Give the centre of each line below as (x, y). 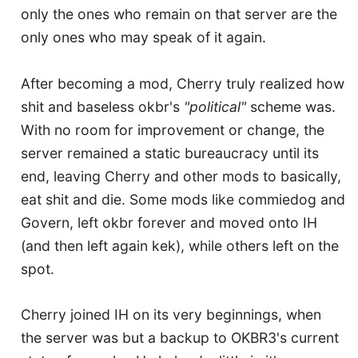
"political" (215, 106)
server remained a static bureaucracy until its (170, 153)
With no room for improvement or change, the (173, 129)
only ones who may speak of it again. (143, 37)
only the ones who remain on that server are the (179, 14)
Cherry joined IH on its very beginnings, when (171, 315)
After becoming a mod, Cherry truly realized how (183, 83)
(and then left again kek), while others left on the (180, 245)
